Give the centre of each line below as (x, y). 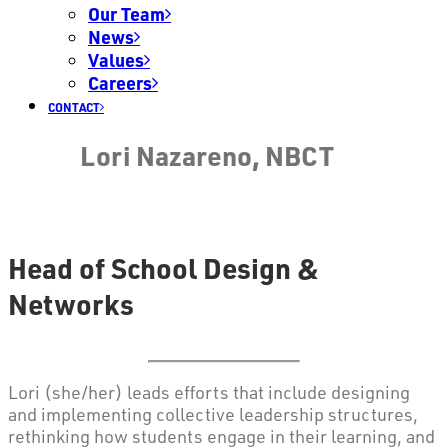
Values (116, 59)
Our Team (126, 13)
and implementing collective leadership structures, (213, 413)
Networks (71, 304)
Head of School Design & (163, 268)
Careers (120, 82)
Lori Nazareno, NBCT (207, 156)
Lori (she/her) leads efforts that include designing (209, 391)
